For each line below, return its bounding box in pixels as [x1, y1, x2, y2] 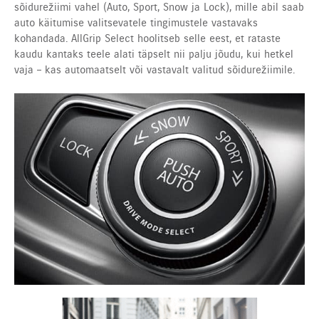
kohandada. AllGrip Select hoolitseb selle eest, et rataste [14, 31, 281, 45]
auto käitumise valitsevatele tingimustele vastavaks [14, 16, 258, 29]
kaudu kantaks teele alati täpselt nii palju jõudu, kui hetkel [14, 47, 293, 61]
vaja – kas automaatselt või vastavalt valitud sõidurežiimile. [14, 63, 295, 76]
